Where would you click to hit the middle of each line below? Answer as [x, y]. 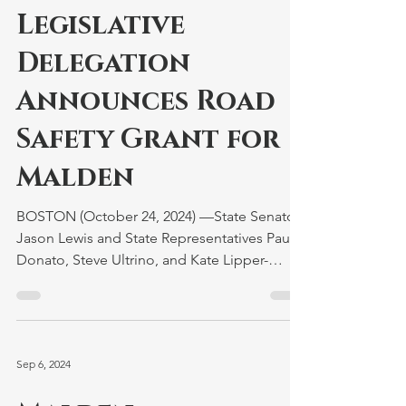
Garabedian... [59, 281]
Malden [75, 178]
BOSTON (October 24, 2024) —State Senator [108, 216]
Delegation [103, 63]
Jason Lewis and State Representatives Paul [155, 238]
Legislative [101, 25]
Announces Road [146, 101]
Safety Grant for [148, 140]
